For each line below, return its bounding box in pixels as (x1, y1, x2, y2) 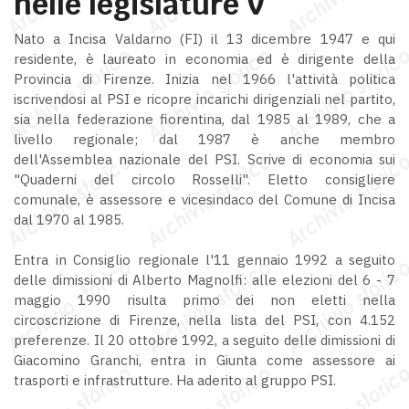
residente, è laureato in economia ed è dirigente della (14, 49, 395, 68)
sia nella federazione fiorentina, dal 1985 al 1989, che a (14, 110, 395, 128)
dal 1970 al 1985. (14, 210, 124, 228)
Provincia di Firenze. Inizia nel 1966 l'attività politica (14, 69, 395, 88)
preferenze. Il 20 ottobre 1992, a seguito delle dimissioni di (14, 330, 395, 349)
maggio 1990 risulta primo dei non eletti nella (14, 290, 395, 309)
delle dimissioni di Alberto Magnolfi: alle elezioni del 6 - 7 (14, 270, 395, 288)
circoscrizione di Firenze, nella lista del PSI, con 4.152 (14, 310, 395, 329)
